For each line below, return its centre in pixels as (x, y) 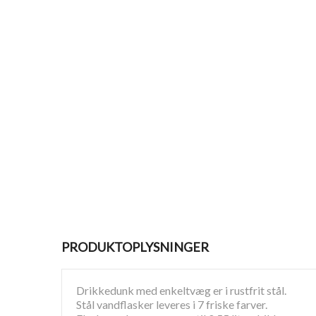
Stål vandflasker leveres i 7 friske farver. (172, 304)
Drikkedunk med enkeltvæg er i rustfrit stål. (181, 290)
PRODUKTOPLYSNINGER (135, 247)
